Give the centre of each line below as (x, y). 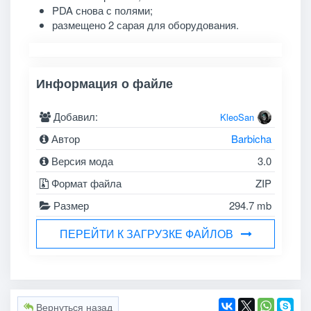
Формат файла (85, 183)
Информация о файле (105, 83)
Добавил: (75, 117)
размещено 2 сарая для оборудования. (145, 24)
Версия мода (81, 161)
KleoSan (237, 117)
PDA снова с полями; (102, 10)
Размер (70, 205)
